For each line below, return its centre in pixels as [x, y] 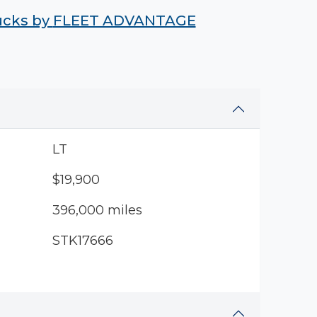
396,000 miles [97, 210]
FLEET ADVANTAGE [124, 21]
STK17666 [82, 241]
